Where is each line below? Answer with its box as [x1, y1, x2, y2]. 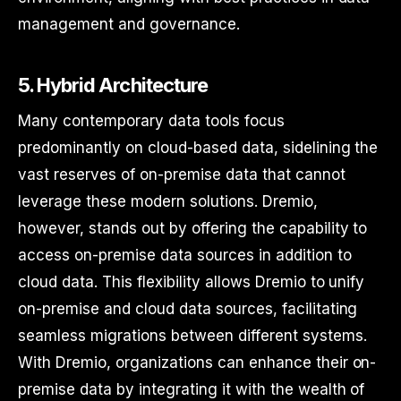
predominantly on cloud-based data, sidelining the [18, 139, 379, 157]
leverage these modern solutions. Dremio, [18, 192, 318, 210]
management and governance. [18, 15, 240, 33]
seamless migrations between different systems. [18, 327, 367, 345]
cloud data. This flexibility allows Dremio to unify [18, 273, 365, 291]
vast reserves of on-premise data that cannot [18, 166, 346, 183]
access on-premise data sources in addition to [18, 246, 352, 264]
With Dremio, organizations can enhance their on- [18, 354, 377, 371]
